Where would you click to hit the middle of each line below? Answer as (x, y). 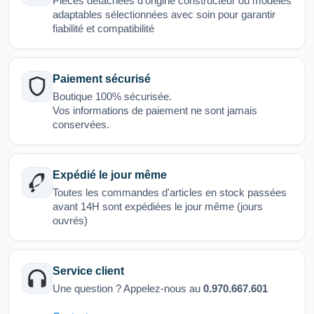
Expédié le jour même (110, 175)
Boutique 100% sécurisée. (112, 97)
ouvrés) (70, 221)
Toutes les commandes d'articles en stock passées (170, 193)
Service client (88, 271)
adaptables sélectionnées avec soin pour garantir (164, 15)
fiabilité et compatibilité (103, 29)
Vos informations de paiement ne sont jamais (155, 111)
